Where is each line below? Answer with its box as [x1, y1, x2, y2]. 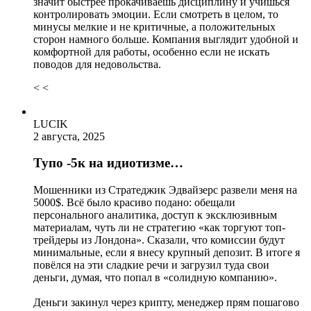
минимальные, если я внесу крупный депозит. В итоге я [33, 246, 300, 259]
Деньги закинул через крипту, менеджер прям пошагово [33, 296, 299, 309]
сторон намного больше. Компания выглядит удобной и [33, 33, 299, 45]
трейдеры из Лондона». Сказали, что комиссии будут [33, 234, 285, 246]
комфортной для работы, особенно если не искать [33, 45, 269, 58]
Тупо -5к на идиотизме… [33, 155, 183, 171]
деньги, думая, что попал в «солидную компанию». [33, 271, 277, 284]
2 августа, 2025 [33, 130, 105, 142]
